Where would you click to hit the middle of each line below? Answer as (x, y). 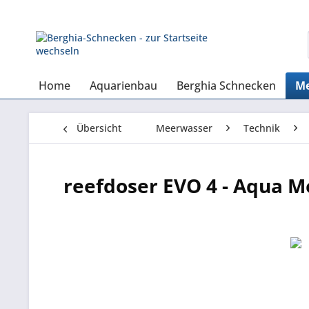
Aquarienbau (123, 86)
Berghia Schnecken (226, 86)
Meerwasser (184, 128)
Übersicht (99, 128)
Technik (262, 128)
